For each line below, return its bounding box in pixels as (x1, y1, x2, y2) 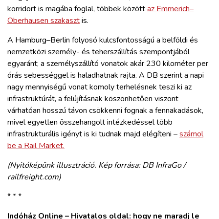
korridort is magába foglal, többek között (7, 3, 147, 15)
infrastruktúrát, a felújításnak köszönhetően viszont (7, 93, 178, 105)
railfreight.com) (7, 172, 61, 183)
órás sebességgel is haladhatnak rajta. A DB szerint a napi (7, 70, 204, 81)
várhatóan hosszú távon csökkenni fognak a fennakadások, (7, 105, 203, 116)
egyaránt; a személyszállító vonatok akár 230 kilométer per (7, 58, 208, 69)
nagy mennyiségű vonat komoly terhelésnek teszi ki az (7, 82, 192, 93)
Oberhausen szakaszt (7, 15, 80, 26)
